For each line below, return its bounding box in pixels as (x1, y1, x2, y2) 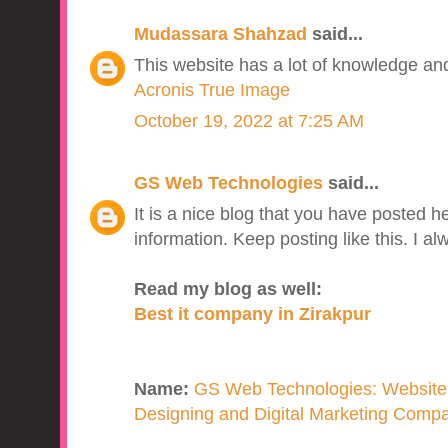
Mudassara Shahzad (133, 24, 307, 45)
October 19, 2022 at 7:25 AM (133, 111, 364, 132)
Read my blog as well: (133, 279, 322, 300)
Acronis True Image (133, 80, 290, 101)
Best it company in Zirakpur (133, 304, 371, 325)
